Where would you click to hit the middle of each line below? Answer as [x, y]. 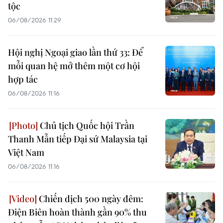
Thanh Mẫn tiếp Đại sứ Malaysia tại [78, 139]
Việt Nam [26, 153]
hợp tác [23, 79]
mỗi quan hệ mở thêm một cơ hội [74, 66]
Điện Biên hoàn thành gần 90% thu [77, 212]
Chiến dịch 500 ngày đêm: [90, 199]
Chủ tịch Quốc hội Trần [86, 126]
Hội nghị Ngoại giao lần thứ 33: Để [75, 53]
